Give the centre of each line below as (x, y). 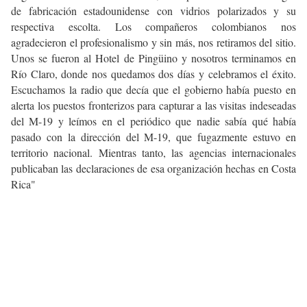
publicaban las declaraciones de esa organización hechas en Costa (153, 169)
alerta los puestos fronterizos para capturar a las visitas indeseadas (153, 106)
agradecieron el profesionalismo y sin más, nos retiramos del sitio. (153, 42)
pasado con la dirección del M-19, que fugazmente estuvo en (153, 137)
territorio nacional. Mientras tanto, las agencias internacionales (153, 153)
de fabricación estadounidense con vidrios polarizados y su (153, 11)
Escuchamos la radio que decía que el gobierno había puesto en (153, 90)
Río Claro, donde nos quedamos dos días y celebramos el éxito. (153, 74)
